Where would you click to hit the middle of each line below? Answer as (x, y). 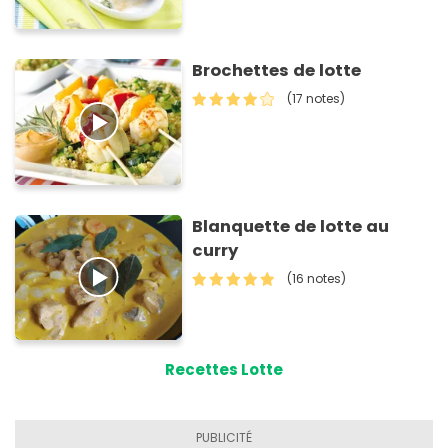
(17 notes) (316, 99)
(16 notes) (317, 278)
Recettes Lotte (224, 370)
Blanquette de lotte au (291, 226)
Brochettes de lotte (277, 71)
